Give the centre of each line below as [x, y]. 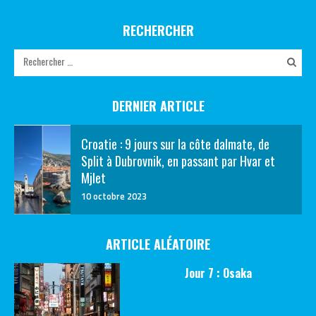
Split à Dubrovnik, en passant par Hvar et [178, 161]
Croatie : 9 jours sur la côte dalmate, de [175, 144]
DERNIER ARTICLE [158, 106]
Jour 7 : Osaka [218, 273]
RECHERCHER [158, 30]
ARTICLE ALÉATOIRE [158, 244]
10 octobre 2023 [114, 196]
